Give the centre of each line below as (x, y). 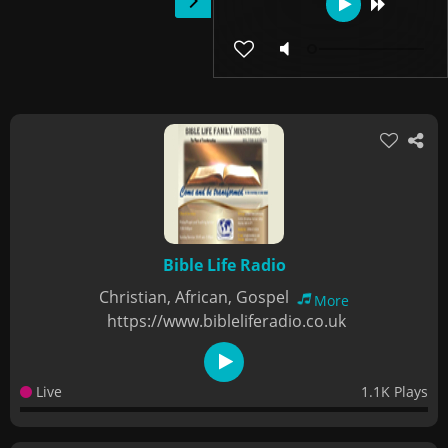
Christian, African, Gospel (196, 297)
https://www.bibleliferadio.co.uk (226, 321)
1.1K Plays (394, 391)
